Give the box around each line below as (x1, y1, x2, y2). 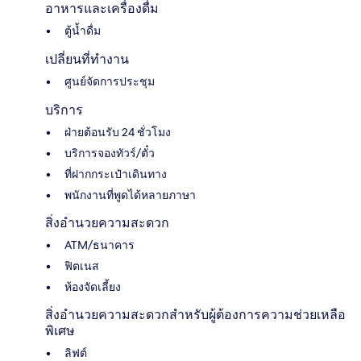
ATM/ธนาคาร (64, 238, 135, 253)
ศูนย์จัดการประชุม (64, 74, 155, 89)
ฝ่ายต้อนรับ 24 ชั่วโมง (64, 125, 171, 140)
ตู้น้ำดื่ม (64, 23, 101, 39)
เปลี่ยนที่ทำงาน (45, 52, 129, 68)
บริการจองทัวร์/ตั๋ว (64, 146, 155, 161)
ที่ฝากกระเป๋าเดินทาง (64, 167, 167, 182)
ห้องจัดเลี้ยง (64, 280, 121, 295)
